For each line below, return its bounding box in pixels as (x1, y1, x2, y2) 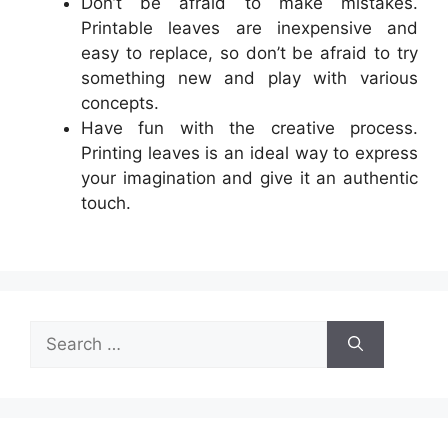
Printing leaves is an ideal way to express (81, 142, 418, 163)
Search (29, 322, 85, 343)
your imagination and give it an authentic (81, 167, 418, 188)
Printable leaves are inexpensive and (81, 17, 418, 38)
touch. (81, 192, 131, 213)
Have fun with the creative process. (81, 117, 418, 138)
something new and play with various (81, 67, 418, 88)
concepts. (81, 92, 159, 113)
